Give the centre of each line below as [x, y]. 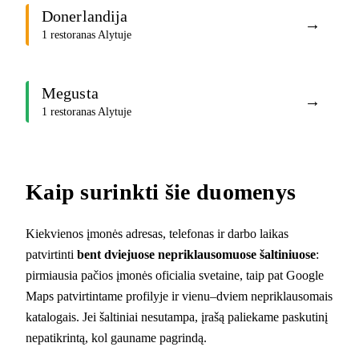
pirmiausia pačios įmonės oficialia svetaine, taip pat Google [175, 275]
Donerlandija [85, 16]
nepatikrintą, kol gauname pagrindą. [116, 337]
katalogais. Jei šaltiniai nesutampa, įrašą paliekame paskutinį [177, 317]
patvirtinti [51, 254]
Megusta [70, 93]
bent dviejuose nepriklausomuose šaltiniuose [196, 254]
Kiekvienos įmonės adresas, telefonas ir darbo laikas [157, 233]
